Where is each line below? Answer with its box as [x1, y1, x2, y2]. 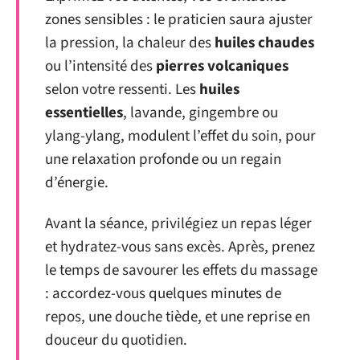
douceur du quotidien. [45, 329, 187, 352]
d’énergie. [45, 171, 108, 194]
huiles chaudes [215, 31, 314, 54]
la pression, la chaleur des [45, 31, 215, 54]
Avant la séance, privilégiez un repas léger [45, 213, 312, 235]
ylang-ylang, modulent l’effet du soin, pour [45, 125, 316, 147]
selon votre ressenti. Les [45, 78, 199, 100]
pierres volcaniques [156, 55, 288, 77]
